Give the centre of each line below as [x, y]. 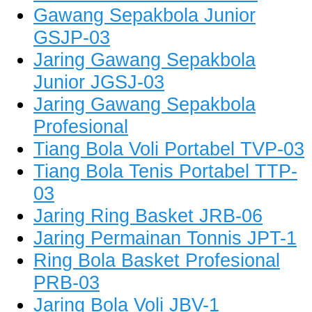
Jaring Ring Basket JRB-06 [148, 216]
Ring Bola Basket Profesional [157, 260]
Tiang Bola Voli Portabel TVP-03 [169, 149]
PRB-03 [67, 283]
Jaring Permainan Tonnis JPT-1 [165, 238]
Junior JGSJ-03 [99, 82]
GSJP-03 [72, 38]
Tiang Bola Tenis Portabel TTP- [165, 171]
